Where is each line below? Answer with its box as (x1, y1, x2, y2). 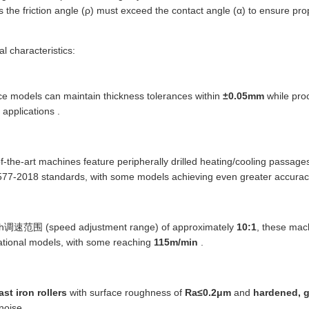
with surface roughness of (67, 287, 185, 298)
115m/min (154, 237, 198, 248)
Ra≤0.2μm (185, 287, 231, 298)
